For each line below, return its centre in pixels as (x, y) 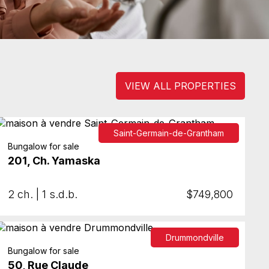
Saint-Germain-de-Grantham (168, 133)
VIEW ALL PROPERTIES (180, 86)
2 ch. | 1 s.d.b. (43, 195)
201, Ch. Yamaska (54, 161)
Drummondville (195, 238)
